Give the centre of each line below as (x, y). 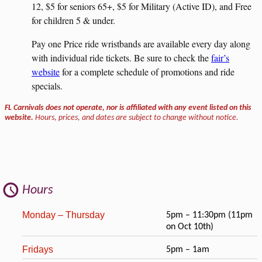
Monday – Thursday (63, 215)
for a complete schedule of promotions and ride (147, 71)
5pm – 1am (187, 249)
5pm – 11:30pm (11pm (209, 216)
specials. (47, 85)
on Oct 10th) (189, 227)
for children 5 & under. (73, 20)
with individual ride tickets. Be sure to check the (121, 57)
